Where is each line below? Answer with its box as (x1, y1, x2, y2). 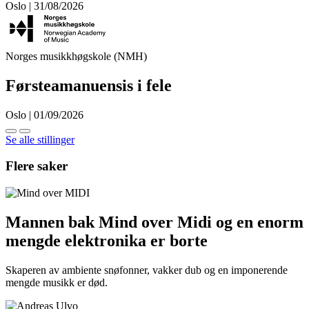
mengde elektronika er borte (6, 231, 208, 250)
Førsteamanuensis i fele (6, 76, 172, 94)
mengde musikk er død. (6, 276, 108, 288)
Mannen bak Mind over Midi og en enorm (6, 212, 303, 231)
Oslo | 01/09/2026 (6, 108, 83, 121)
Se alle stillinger (6, 133, 74, 146)
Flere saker (6, 159, 68, 174)
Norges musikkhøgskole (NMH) (6, 50, 147, 62)
